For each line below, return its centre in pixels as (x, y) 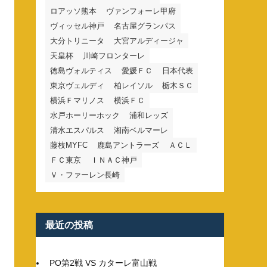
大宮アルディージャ (149, 41)
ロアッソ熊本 (73, 11)
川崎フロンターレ (114, 55)
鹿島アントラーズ (128, 145)
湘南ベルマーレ (141, 130)
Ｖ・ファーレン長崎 (85, 175)
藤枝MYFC (69, 145)
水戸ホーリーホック (85, 115)
